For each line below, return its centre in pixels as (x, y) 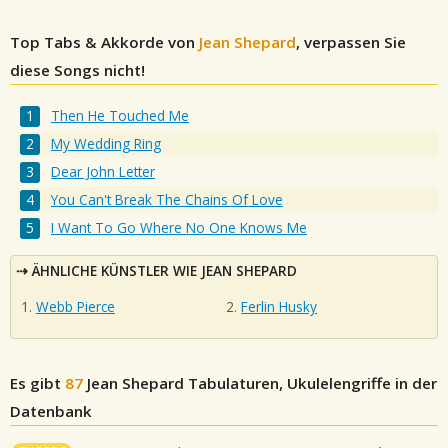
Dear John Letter (103, 172)
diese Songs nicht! (77, 70)
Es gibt (37, 382)
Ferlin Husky (279, 307)
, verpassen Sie (351, 42)
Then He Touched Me (120, 116)
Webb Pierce (75, 307)
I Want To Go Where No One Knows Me (179, 228)
